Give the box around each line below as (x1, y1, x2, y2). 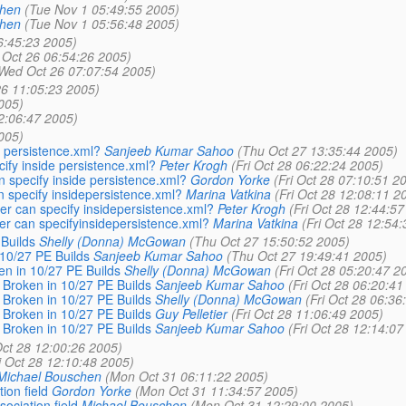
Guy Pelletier (154, 304, 227, 324)
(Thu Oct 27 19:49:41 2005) (226, 246, 387, 266)
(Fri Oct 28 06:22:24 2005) (230, 156, 383, 175)
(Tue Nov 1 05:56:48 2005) (24, 14, 179, 33)
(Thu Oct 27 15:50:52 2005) (188, 232, 350, 251)
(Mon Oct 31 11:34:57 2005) (134, 381, 298, 400)
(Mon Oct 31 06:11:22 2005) (104, 366, 268, 385)
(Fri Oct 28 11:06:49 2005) (230, 304, 383, 324)
